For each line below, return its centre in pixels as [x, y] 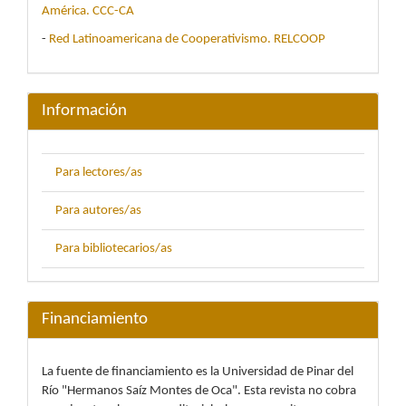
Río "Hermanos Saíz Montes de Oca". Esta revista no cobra [199, 391]
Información [84, 111]
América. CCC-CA [88, 11]
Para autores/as [98, 211]
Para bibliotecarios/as [114, 249]
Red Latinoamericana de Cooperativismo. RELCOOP [187, 40]
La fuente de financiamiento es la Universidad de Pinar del [198, 372]
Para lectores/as [99, 173]
